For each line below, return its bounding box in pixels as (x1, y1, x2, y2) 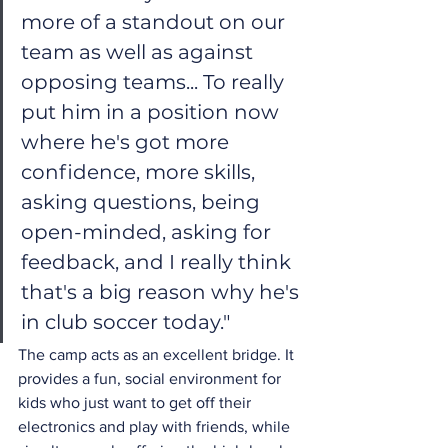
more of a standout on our (21, 9, 290, 34)
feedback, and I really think (21, 249, 296, 274)
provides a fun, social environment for (18, 369, 285, 387)
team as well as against (21, 39, 258, 64)
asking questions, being (21, 189, 265, 214)
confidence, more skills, (21, 159, 260, 184)
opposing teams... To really (21, 69, 289, 94)
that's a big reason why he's (21, 279, 304, 304)
